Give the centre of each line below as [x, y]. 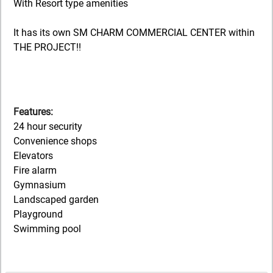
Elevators [33, 155]
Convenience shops [55, 141]
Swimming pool [47, 229]
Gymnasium [40, 185]
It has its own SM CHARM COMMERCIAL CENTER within [134, 32]
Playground [38, 214]
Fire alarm [35, 170]
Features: [33, 112]
